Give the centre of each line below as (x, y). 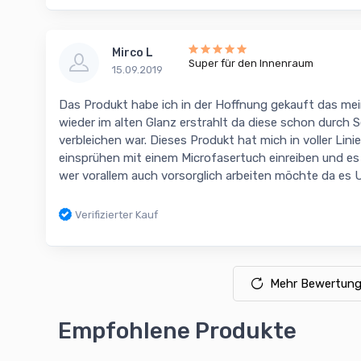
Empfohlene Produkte (177, 331)
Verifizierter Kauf (116, 214)
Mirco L (133, 52)
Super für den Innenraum (251, 63)
